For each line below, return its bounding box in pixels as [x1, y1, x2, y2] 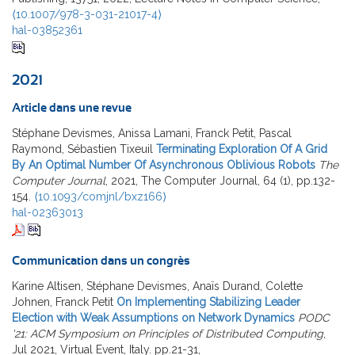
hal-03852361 [12, 24, 82, 37]
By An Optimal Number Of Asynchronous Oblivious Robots [12, 158, 315, 172]
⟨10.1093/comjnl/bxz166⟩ [34, 190, 166, 204]
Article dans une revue [12, 102, 132, 115]
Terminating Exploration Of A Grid [156, 143, 327, 156]
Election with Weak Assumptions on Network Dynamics [12, 311, 295, 325]
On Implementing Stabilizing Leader [116, 296, 300, 309]
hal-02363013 [12, 206, 83, 219]
